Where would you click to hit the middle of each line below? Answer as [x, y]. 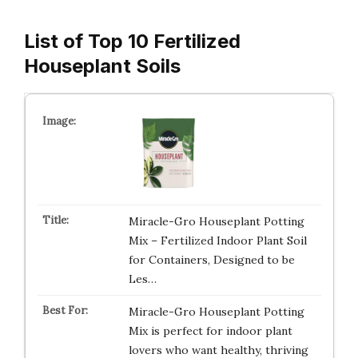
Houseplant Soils [102, 66]
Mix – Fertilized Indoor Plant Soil [217, 241]
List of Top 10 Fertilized [132, 41]
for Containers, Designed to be [211, 260]
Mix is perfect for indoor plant [210, 331]
